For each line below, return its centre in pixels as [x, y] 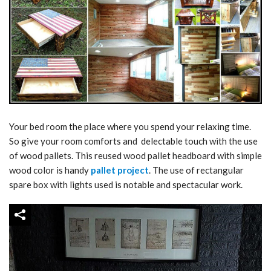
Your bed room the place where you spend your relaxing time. [130, 126]
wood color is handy [50, 170]
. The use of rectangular [196, 170]
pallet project [120, 170]
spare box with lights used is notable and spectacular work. [126, 184]
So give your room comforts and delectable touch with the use [133, 141]
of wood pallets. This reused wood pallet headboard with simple [135, 155]
